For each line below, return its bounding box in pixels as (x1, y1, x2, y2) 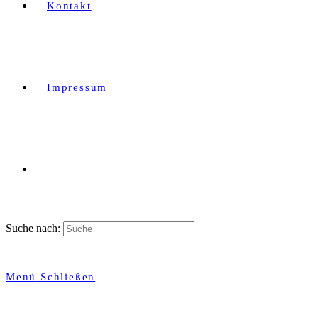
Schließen (40, 271, 96, 283)
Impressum (47, 82, 108, 93)
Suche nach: (6, 222, 60, 234)
